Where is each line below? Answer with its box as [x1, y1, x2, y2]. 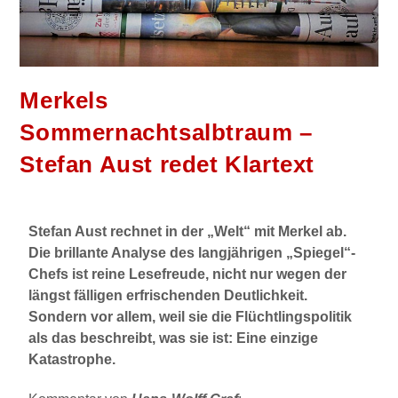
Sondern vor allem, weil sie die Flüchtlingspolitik [28, 308, 353, 324]
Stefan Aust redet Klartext [20, 150, 315, 178]
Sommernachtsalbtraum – [20, 118, 313, 146]
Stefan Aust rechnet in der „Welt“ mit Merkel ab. [28, 223, 347, 239]
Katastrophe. [28, 351, 116, 367]
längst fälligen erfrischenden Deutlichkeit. [28, 287, 308, 303]
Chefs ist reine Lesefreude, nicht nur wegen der [28, 266, 347, 282]
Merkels [20, 86, 108, 114]
